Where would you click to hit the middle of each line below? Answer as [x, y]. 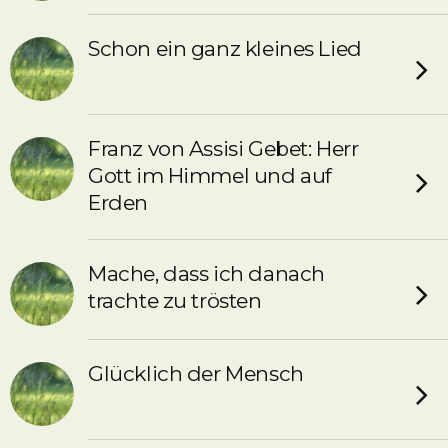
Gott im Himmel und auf [210, 175]
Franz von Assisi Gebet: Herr [223, 148]
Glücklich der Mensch [196, 373]
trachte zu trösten [175, 300]
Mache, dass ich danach [206, 273]
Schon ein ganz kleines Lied [225, 48]
